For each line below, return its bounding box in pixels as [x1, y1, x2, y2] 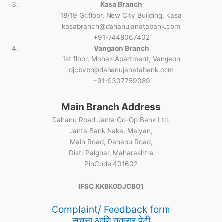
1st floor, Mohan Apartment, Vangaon [62, 55, 180, 63]
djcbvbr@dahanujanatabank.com [68, 65, 174, 74]
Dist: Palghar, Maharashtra [68, 149, 154, 157]
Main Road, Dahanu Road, [69, 138, 153, 146]
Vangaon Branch [93, 44, 149, 52]
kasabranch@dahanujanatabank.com [62, 22, 181, 30]
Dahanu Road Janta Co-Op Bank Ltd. [52, 116, 170, 124]
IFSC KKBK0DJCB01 [78, 182, 144, 191]
